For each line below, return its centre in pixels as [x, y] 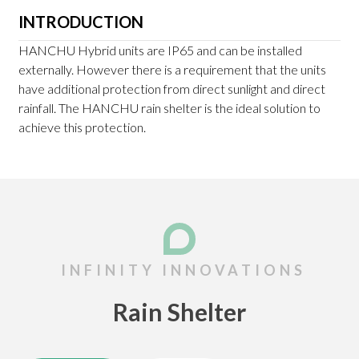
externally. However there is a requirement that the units [172, 70]
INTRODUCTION [81, 22]
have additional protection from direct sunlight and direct [171, 89]
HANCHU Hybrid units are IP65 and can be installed [160, 50]
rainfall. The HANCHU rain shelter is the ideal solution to [169, 108]
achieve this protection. [82, 127]
